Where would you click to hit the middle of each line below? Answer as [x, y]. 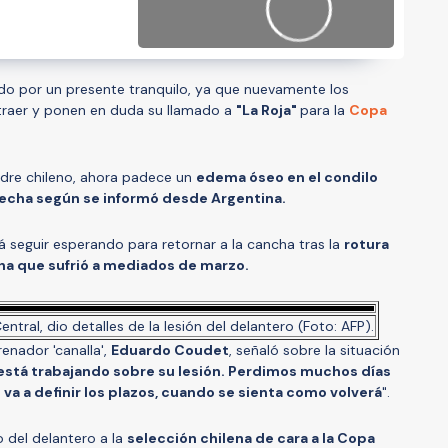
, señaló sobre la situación [314, 349]
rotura [366, 243]
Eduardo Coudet [170, 349]
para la [324, 109]
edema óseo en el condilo [287, 176]
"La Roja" [268, 109]
